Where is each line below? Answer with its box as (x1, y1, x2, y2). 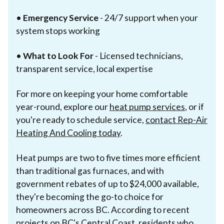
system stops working (16, 25, 100, 36)
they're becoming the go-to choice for (16, 191, 163, 202)
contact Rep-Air (145, 114, 207, 125)
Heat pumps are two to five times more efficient (16, 152, 200, 163)
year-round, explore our (16, 101, 109, 112)
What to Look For (23, 50, 93, 61)
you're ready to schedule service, (16, 114, 145, 125)
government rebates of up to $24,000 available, (16, 178, 199, 189)
